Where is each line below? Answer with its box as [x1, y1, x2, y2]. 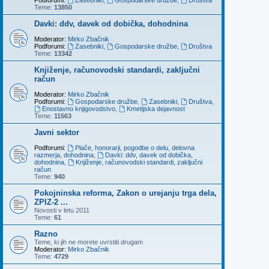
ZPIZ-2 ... [34, 197, 68, 207]
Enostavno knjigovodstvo [41, 104, 115, 112]
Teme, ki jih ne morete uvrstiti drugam [34, 238, 143, 246]
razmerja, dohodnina [34, 151, 94, 159]
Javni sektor [34, 127, 79, 137]
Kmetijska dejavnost [126, 104, 185, 112]
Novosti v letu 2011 [34, 206, 89, 214]
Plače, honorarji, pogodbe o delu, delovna [74, 144, 195, 151]
